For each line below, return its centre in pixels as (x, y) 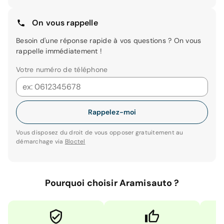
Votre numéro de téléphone (62, 70)
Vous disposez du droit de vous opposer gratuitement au (100, 133)
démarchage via (40, 142)
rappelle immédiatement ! (59, 51)
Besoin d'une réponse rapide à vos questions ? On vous (109, 41)
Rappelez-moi (112, 112)
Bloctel (75, 142)
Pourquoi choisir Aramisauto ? (112, 183)
